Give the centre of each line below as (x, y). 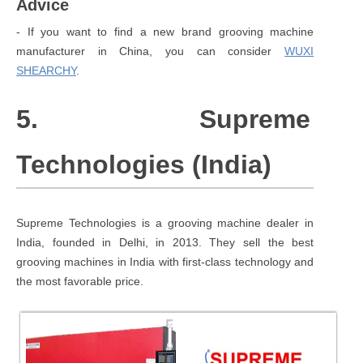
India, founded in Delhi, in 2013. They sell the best (165, 242)
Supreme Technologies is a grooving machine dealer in (165, 222)
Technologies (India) (144, 164)
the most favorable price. (80, 281)
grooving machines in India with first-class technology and (165, 261)
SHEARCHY (46, 70)
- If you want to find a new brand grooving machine (165, 31)
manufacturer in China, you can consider (151, 51)
